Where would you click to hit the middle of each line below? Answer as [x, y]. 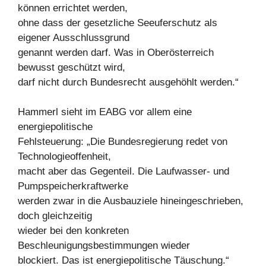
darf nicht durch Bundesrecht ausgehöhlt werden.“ [128, 82]
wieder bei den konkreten [73, 231]
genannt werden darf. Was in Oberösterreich [116, 52]
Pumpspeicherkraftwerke [73, 186]
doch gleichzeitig [55, 216]
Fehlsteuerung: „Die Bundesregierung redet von [123, 142]
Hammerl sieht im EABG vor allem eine [105, 112]
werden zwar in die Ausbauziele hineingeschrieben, [131, 201]
